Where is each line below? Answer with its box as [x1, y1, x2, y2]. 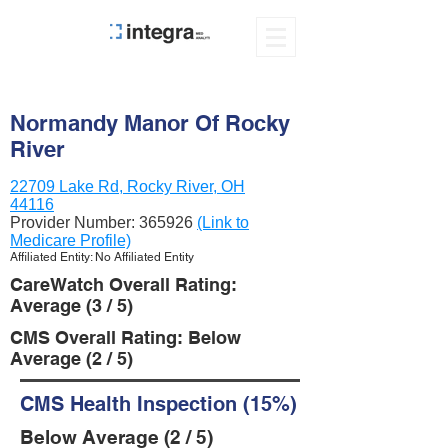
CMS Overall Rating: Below [10, 327, 241, 348]
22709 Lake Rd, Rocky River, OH [10, 178, 245, 195]
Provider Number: [10, 214, 139, 231]
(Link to [197, 214, 249, 231]
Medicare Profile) [10, 232, 131, 249]
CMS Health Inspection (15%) [20, 392, 297, 416]
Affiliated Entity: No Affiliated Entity [10, 250, 194, 264]
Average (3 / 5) [10, 295, 133, 316]
